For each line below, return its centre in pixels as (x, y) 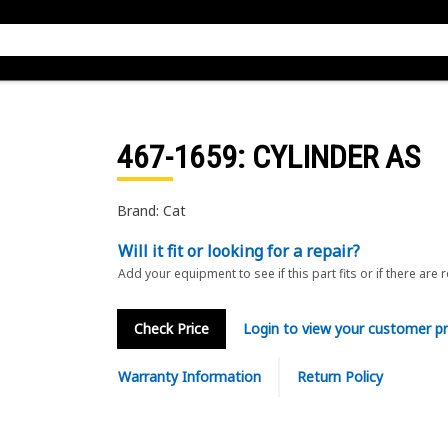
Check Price (171, 328)
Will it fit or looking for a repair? (238, 251)
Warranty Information (189, 376)
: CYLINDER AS (328, 157)
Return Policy (339, 376)
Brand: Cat (151, 210)
